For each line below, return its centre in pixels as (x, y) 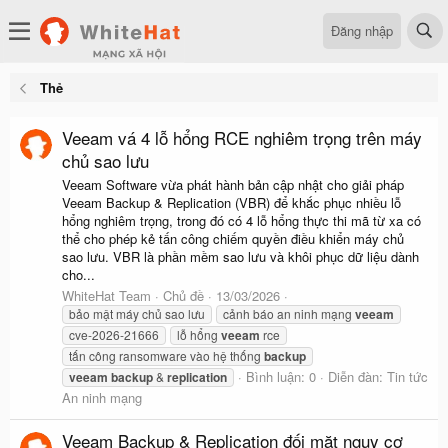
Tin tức (407, 376)
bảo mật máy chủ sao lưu (137, 313)
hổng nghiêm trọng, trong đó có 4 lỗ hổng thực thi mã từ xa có (241, 220)
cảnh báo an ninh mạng (289, 313)
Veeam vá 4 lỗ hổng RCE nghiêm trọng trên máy (242, 138)
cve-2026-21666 (114, 334)
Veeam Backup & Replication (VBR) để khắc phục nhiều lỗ (231, 202)
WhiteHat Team (106, 295)
